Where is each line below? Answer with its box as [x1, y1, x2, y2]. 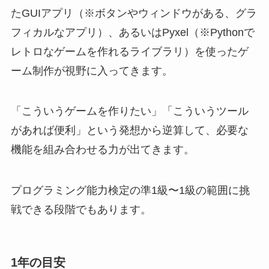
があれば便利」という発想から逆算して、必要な [10, 124, 249, 137]
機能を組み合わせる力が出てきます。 [10, 144, 195, 156]
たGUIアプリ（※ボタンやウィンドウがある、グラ [10, 7, 257, 19]
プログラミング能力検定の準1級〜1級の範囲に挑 [10, 184, 250, 197]
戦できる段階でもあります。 [10, 204, 151, 216]
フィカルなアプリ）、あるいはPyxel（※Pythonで [10, 26, 255, 38]
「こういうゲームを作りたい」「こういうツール [10, 105, 249, 118]
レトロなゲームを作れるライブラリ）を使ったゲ [10, 45, 249, 58]
